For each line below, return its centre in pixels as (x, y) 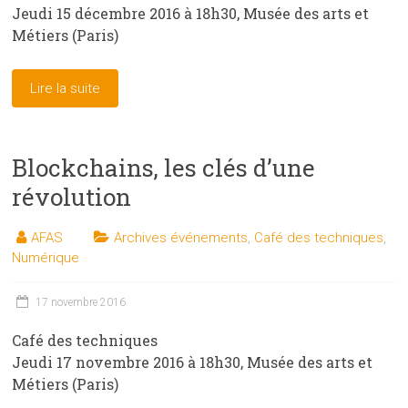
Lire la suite (66, 89)
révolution (72, 197)
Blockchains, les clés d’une (164, 168)
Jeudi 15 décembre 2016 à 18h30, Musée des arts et (191, 14)
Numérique (46, 258)
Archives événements (181, 238)
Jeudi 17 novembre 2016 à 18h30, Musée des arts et (193, 362)
